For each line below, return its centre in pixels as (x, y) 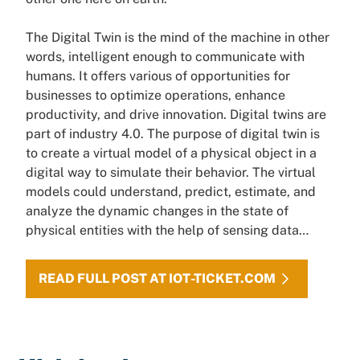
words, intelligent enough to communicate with (165, 57)
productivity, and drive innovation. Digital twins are (176, 115)
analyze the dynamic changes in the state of (157, 211)
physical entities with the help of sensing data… (167, 230)
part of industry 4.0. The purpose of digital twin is (173, 134)
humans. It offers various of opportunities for (158, 76)
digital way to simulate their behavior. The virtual (171, 172)
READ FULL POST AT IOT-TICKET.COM (157, 278)
